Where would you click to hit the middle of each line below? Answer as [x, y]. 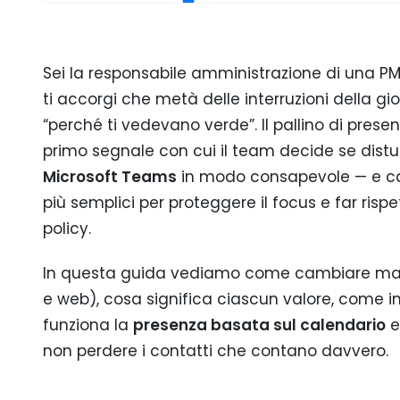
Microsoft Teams [110, 177]
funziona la [88, 325]
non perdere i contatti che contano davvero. [216, 351]
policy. [67, 229]
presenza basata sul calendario [259, 325]
